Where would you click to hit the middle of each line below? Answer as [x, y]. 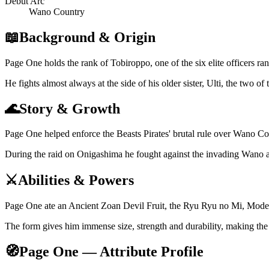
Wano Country [57, 11]
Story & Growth [70, 108]
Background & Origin [87, 37]
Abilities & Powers [76, 180]
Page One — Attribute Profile [111, 252]
